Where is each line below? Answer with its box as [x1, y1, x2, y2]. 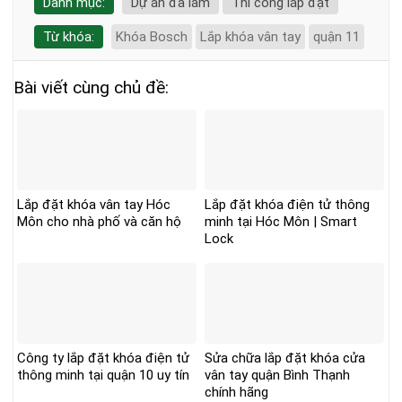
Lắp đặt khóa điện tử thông [205, 197, 370, 214]
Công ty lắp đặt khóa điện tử [17, 350, 189, 367]
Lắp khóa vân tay [199, 28, 301, 45]
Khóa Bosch [115, 28, 188, 45]
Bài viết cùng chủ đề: [13, 76, 169, 98]
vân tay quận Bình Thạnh [205, 367, 350, 384]
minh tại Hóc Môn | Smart [205, 214, 357, 231]
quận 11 [312, 28, 360, 45]
